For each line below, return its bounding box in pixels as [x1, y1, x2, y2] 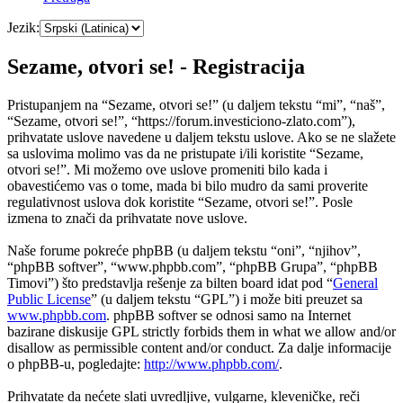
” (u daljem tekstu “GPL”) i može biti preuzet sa [91, 291, 363, 308]
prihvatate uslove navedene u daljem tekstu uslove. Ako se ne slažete [7, 130, 396, 146]
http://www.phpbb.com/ [144, 356, 279, 372]
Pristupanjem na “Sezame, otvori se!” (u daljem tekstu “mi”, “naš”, [7, 97, 385, 113]
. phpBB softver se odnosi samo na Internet [106, 308, 351, 324]
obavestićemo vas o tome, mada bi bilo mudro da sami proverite [7, 178, 368, 194]
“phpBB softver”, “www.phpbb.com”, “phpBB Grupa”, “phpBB [7, 259, 378, 275]
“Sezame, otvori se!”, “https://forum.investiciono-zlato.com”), [7, 113, 355, 130]
